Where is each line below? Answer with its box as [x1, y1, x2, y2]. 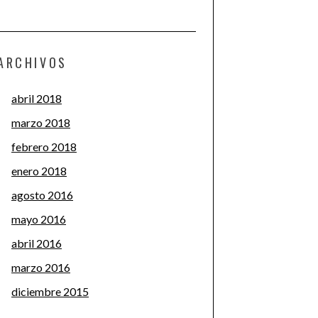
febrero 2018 [11, 140, 77, 153]
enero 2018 [11, 164, 67, 177]
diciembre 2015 [11, 285, 89, 298]
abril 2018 [11, 92, 62, 105]
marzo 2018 [11, 116, 70, 129]
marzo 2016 [11, 261, 70, 274]
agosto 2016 [11, 188, 73, 202]
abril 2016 [11, 236, 62, 250]
